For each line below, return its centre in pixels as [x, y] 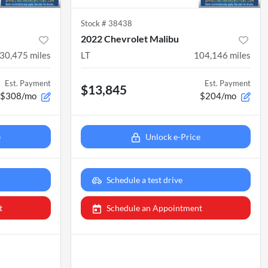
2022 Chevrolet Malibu [130, 39]
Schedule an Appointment [154, 208]
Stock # [95, 24]
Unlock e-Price [173, 137]
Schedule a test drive [144, 180]
